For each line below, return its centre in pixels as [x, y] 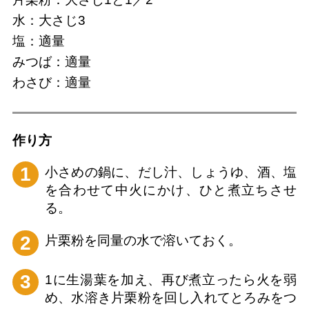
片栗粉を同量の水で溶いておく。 [143, 241]
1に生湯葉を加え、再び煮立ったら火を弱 [171, 279]
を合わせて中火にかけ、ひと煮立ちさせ [171, 190]
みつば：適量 [51, 62]
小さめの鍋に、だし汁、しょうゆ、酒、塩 [171, 172]
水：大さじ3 [49, 21]
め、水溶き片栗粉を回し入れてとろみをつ [171, 297]
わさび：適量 [51, 83]
